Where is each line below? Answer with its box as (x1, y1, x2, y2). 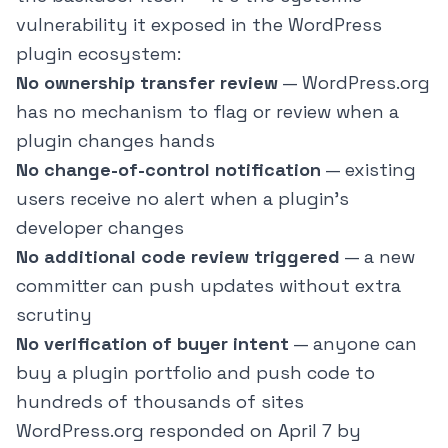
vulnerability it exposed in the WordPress (16, 13, 382, 37)
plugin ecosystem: (16, 42, 181, 66)
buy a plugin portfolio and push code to (16, 361, 375, 385)
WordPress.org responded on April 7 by (16, 419, 361, 443)
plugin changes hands (16, 129, 215, 153)
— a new (340, 245, 415, 269)
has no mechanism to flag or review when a (16, 100, 399, 124)
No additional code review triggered (16, 245, 340, 269)
